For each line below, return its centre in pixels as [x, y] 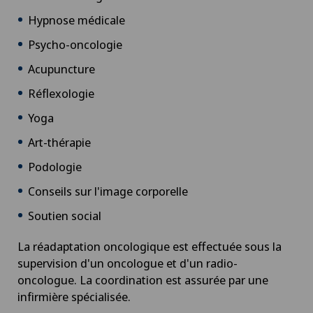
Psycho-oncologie [75, 44]
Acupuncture [61, 69]
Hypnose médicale [77, 20]
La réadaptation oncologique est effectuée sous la [150, 246]
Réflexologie [61, 93]
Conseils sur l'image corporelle [108, 191]
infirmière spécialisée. [74, 297]
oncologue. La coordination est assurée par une [143, 280]
